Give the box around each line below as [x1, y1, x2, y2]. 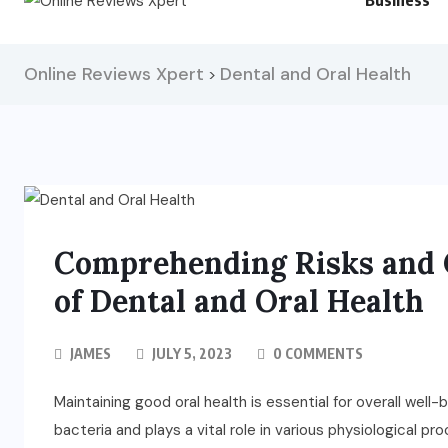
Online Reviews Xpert [24, 62, 204, 86]
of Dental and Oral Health [54, 282, 424, 321]
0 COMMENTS [270, 345, 363, 363]
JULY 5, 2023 [149, 345, 232, 363]
